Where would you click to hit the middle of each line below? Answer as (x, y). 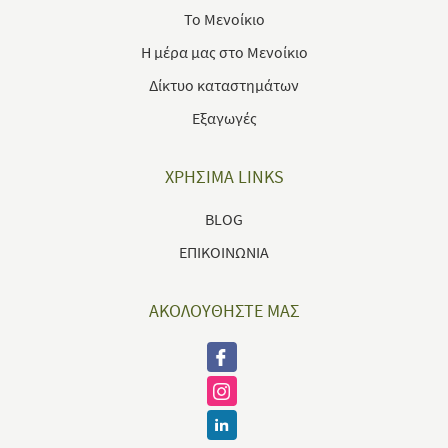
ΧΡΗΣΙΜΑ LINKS (224, 176)
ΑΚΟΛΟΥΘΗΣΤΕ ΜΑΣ (224, 310)
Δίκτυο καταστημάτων (224, 85)
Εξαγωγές (224, 118)
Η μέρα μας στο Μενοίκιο (224, 52)
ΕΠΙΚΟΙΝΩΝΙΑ (224, 252)
